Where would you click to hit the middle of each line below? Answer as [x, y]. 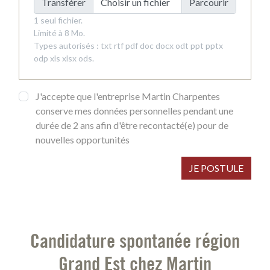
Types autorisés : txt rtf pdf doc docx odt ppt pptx [128, 46]
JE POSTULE [216, 168]
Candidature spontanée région [135, 240]
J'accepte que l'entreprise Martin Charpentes [128, 96]
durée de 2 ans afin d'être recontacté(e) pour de [132, 125]
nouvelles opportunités [83, 140]
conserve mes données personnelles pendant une [134, 111]
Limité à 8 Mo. [59, 33]
